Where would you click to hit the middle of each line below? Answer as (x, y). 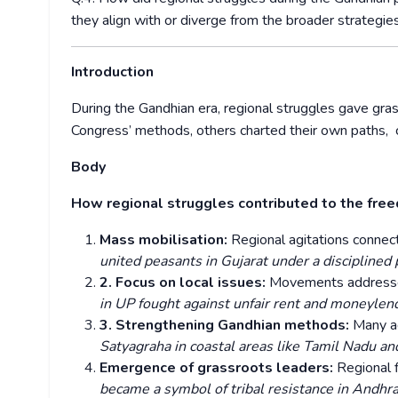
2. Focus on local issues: (184, 283)
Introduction (114, 72)
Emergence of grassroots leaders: (218, 368)
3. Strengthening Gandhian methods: (226, 326)
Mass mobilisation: (165, 240)
